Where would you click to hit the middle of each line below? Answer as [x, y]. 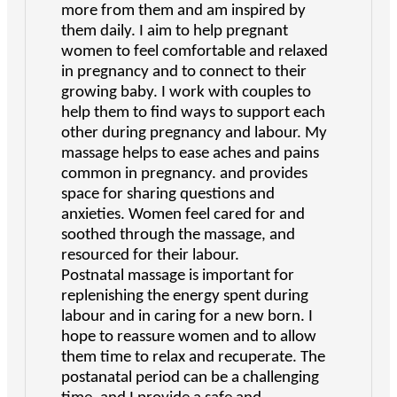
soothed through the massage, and [178, 236]
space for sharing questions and [168, 195]
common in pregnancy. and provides [184, 175]
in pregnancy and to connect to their [184, 73]
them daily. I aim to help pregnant [175, 32]
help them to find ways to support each [193, 113]
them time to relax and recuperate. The [193, 358]
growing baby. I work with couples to [186, 93]
